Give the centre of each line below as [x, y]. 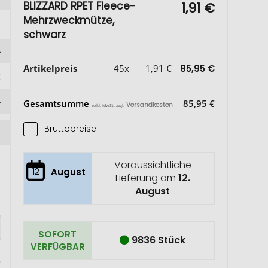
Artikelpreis [50, 68]
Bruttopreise [70, 129]
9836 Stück [159, 240]
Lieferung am [147, 178]
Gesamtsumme [57, 103]
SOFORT [58, 234]
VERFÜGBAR [57, 247]
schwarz [44, 35]
